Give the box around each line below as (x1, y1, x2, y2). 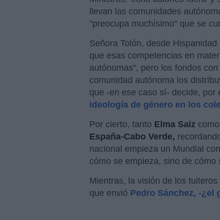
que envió (89, 188, 130, 198)
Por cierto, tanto (89, 119, 154, 129)
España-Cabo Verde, (89, 131, 177, 141)
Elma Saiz (154, 119, 198, 129)
